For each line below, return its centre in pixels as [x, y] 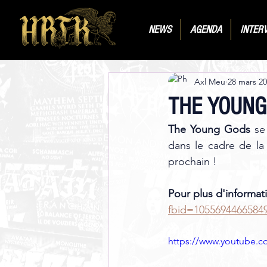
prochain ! [194, 161]
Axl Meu [210, 82]
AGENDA [206, 30]
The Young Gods [209, 129]
